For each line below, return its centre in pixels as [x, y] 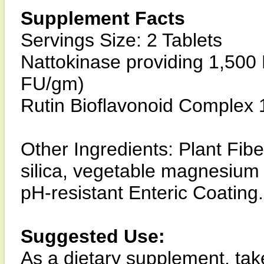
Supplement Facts [103, 18]
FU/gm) [52, 84]
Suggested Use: [93, 236]
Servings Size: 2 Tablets [121, 40]
